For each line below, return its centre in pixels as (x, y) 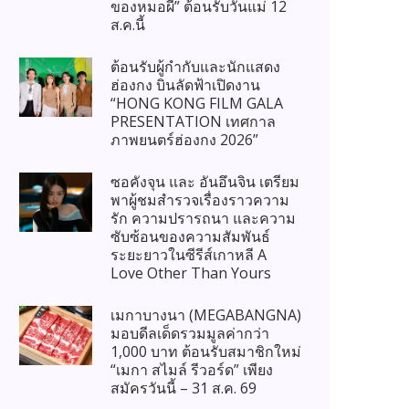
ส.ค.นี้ (128, 25)
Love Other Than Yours (191, 273)
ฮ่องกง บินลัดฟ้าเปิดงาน (185, 85)
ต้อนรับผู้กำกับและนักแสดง (195, 67)
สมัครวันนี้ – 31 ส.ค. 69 (184, 388)
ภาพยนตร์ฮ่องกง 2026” (184, 140)
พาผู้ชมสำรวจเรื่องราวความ (200, 200)
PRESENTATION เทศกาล (193, 122)
